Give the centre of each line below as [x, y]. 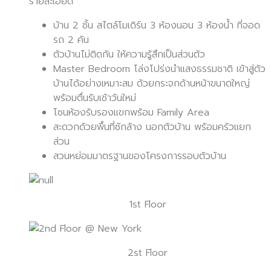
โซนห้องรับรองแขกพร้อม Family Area [131, 113]
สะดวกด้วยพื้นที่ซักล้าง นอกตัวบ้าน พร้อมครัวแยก [152, 127]
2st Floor [148, 253]
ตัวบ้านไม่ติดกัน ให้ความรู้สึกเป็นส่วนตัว [129, 55]
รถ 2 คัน [71, 40]
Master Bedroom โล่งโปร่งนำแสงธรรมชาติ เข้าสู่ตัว [159, 69]
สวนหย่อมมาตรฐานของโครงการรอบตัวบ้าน [140, 156]
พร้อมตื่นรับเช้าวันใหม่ [95, 98]
